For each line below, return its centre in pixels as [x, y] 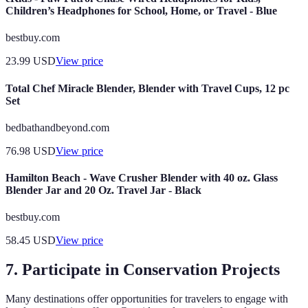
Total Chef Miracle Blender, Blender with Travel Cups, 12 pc [147, 88]
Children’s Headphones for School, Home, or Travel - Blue [141, 11]
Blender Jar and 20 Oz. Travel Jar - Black [103, 190]
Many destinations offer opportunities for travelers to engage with [147, 299]
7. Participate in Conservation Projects [143, 270]
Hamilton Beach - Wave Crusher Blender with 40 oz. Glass [142, 178]
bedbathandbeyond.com [57, 127]
